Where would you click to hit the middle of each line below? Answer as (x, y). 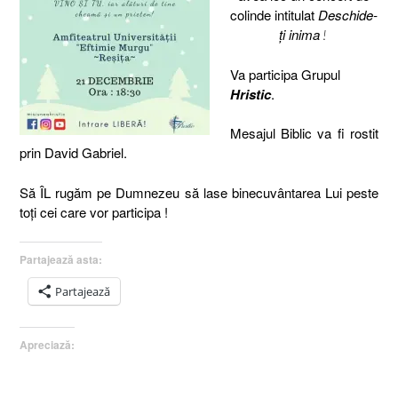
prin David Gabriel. (73, 152)
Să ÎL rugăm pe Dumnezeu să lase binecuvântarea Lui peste (199, 192)
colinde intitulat (275, 15)
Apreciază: (47, 345)
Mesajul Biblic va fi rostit (304, 133)
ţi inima (299, 34)
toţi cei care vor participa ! (94, 211)
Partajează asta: (61, 259)
